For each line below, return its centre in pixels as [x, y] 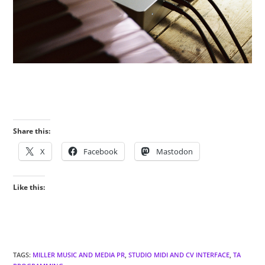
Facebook [101, 152]
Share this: [32, 131]
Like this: [29, 188]
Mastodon [175, 152]
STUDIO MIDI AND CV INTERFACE [179, 255]
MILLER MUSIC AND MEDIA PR [79, 255]
